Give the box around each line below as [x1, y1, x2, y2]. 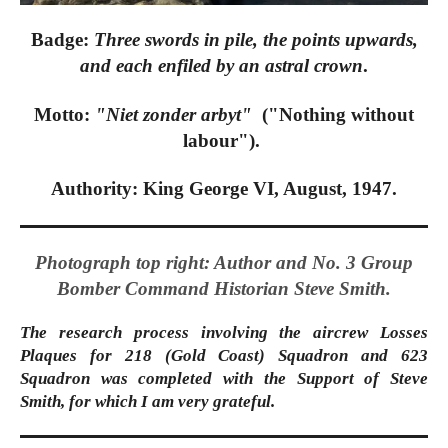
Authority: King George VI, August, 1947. [51, 178, 397, 200]
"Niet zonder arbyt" [95, 103, 252, 125]
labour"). [183, 129, 265, 151]
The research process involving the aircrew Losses [20, 322, 428, 342]
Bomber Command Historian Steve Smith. [57, 278, 391, 300]
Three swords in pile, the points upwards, [93, 29, 418, 51]
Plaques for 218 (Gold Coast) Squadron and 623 [20, 345, 428, 365]
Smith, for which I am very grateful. [20, 391, 279, 411]
